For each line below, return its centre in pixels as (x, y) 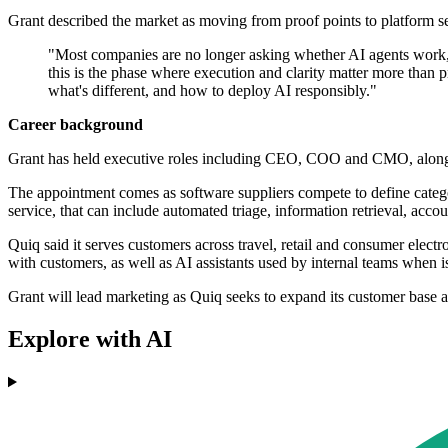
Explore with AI (90, 339)
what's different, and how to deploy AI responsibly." (212, 91)
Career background (75, 125)
